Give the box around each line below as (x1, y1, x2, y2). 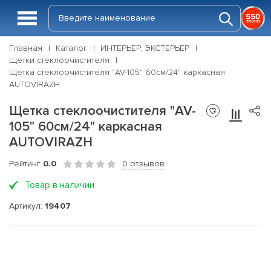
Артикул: (9, 200, 45, 211)
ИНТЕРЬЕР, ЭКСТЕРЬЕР (100, 43, 189, 53)
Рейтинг (9, 158, 43, 169)
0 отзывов (122, 158, 165, 169)
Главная (9, 43, 42, 53)
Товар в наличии (25, 179, 94, 191)
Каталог (56, 43, 87, 53)
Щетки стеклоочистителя (9, 55, 109, 65)
